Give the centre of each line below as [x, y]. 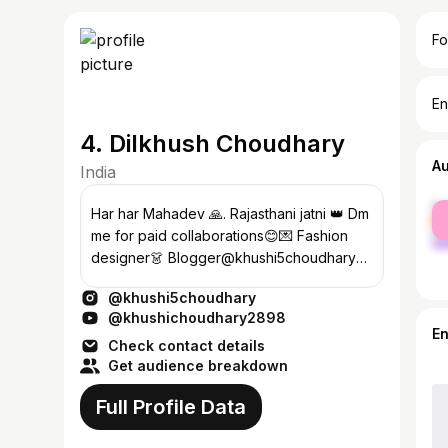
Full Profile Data [171, 407]
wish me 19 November [163, 279]
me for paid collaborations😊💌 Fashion [131, 235]
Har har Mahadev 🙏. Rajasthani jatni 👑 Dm [195, 213]
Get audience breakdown [198, 365]
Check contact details [186, 345]
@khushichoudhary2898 [197, 317]
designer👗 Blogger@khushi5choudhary [223, 257]
